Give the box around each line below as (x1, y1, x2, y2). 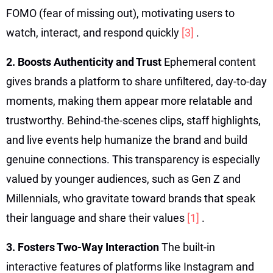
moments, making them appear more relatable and (6, 94, 252, 107)
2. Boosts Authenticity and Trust (6, 55, 164, 68)
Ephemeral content (164, 55, 256, 68)
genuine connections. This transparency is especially (6, 152, 260, 166)
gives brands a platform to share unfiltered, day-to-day (6, 74, 267, 88)
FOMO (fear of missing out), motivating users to (6, 6, 235, 19)
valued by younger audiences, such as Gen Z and (6, 172, 241, 185)
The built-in (161, 240, 215, 253)
